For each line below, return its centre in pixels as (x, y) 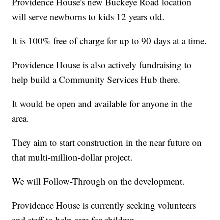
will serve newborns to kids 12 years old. (88, 17)
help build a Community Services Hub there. (96, 80)
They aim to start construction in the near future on (107, 142)
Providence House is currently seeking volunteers (104, 205)
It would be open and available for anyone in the (102, 104)
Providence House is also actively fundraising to (102, 65)
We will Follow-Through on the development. (98, 181)
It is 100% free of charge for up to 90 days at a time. (110, 41)
